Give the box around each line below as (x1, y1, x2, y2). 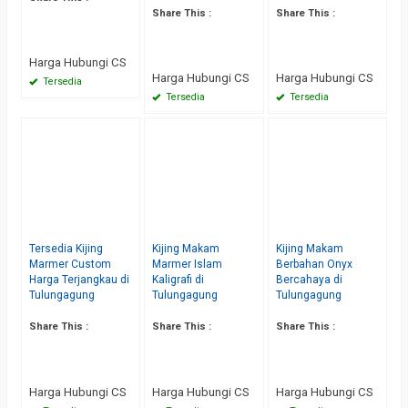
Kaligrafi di (152, 272, 205, 286)
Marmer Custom (29, 257, 111, 270)
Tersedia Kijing (29, 241, 103, 255)
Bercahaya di (275, 272, 342, 286)
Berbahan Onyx (275, 257, 352, 270)
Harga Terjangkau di (29, 272, 129, 286)
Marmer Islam (152, 257, 223, 270)
